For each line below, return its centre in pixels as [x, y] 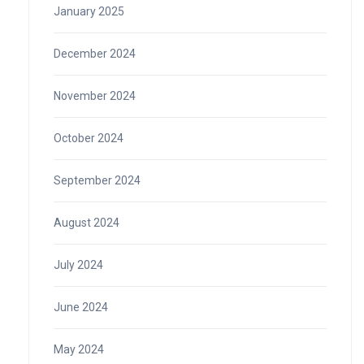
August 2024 [87, 222]
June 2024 [81, 307]
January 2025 [89, 11]
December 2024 [95, 53]
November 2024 [95, 95]
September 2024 [97, 180]
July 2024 [78, 264]
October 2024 [89, 138]
